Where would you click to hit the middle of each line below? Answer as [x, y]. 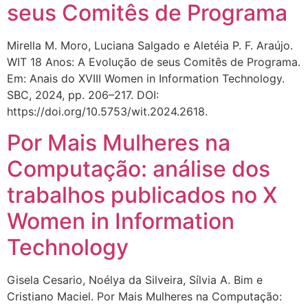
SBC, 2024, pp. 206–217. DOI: [83, 95]
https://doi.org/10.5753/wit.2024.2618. [107, 112]
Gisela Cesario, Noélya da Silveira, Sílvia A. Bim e [135, 279]
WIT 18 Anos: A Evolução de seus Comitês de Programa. [154, 62]
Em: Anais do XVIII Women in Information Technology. [146, 79]
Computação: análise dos [139, 168]
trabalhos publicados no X [142, 195]
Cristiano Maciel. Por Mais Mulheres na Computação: [144, 296]
